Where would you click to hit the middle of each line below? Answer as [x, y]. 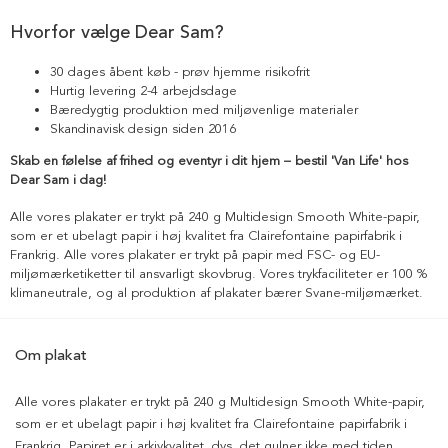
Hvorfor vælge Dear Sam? [117, 32]
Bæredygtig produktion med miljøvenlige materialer [204, 110]
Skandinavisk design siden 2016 [143, 129]
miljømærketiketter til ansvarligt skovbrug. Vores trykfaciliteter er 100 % [218, 274]
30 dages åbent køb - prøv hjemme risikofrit [180, 72]
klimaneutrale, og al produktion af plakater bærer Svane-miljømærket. [216, 293]
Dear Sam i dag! [58, 180]
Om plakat [51, 355]
